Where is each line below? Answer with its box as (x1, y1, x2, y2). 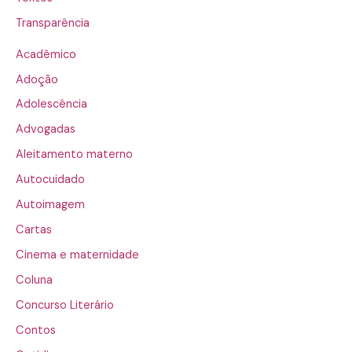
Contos (16, 322, 56, 338)
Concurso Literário (16, 297, 114, 313)
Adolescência (16, 97, 87, 112)
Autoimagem (16, 197, 85, 213)
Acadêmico (16, 46, 76, 62)
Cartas (16, 222, 52, 238)
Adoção (16, 71, 58, 87)
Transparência (16, 16, 90, 31)
